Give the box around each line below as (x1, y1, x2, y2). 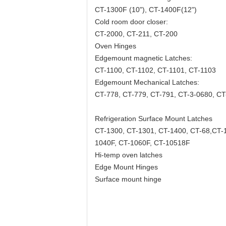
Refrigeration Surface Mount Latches (95, 115, 212, 123)
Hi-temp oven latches (95, 151, 162, 159)
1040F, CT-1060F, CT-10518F (95, 139, 190, 147)
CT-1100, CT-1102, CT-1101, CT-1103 (95, 66, 216, 74)
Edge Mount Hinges (95, 163, 158, 171)
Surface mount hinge (95, 175, 161, 183)
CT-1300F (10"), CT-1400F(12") (95, 6, 197, 14)
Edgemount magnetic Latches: (95, 54, 192, 62)
